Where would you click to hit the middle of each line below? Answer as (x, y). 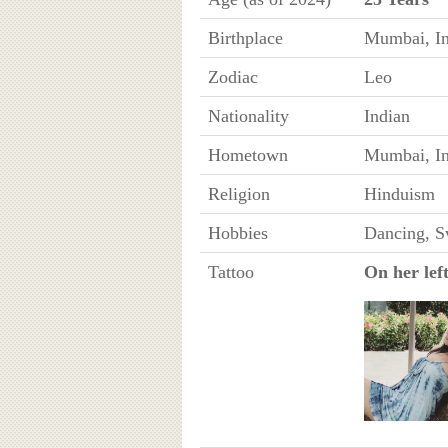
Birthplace (245, 37)
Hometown (247, 154)
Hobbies (237, 232)
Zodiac (232, 76)
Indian (386, 115)
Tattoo (230, 271)
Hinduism (399, 193)
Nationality (248, 115)
